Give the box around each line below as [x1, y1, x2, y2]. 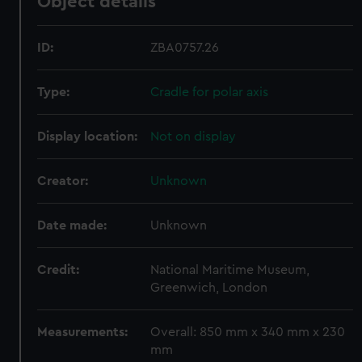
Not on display [150, 130, 237, 143]
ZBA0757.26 [150, 41, 220, 54]
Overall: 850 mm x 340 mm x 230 [150, 326, 346, 339]
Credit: [37, 263, 80, 276]
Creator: [37, 175, 89, 187]
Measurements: [37, 326, 128, 339]
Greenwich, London [150, 281, 268, 294]
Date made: [37, 219, 107, 232]
